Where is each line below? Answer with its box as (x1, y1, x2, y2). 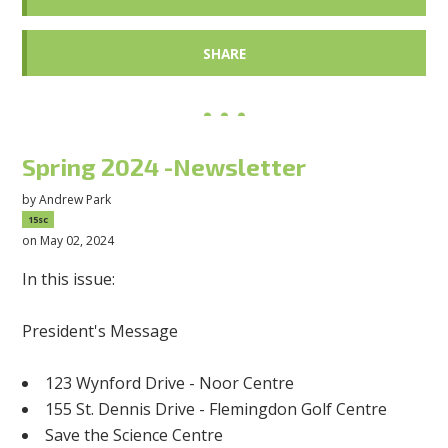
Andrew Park (39, 190, 112, 208)
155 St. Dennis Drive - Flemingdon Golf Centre (45, 397, 388, 420)
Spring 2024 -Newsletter (22, 152, 307, 182)
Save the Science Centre (45, 423, 224, 446)
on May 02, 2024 (22, 231, 115, 249)
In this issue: (22, 267, 116, 290)
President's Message (22, 319, 179, 342)
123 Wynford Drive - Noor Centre (45, 371, 295, 394)
